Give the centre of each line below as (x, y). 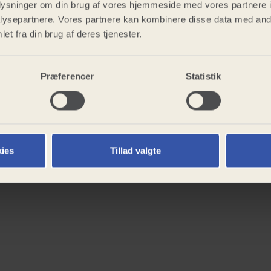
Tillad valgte (135, 151)
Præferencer (67, 76)
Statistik (203, 76)
